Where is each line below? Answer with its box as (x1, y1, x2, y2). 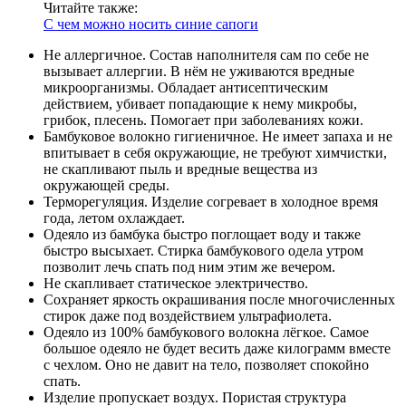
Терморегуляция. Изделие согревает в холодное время (43, 194, 378, 210)
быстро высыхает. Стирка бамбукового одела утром (43, 243, 363, 259)
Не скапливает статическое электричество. (43, 275, 308, 292)
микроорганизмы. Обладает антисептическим (43, 80, 328, 96)
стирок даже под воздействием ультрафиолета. (43, 308, 332, 324)
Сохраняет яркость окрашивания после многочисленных (43, 292, 395, 308)
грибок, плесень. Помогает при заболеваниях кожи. (43, 112, 363, 129)
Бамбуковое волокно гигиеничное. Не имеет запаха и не (43, 129, 392, 145)
